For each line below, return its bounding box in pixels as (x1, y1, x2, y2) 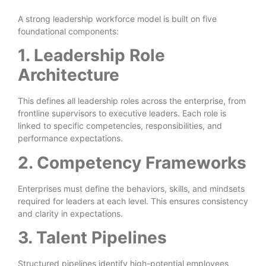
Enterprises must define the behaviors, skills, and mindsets (18, 183, 245, 194)
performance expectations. (18, 133, 123, 144)
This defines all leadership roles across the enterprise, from (18, 96, 246, 106)
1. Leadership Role (18, 45, 165, 66)
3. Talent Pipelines (18, 227, 167, 248)
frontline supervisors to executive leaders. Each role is (18, 108, 226, 119)
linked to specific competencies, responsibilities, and (18, 121, 222, 131)
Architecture (18, 65, 119, 85)
